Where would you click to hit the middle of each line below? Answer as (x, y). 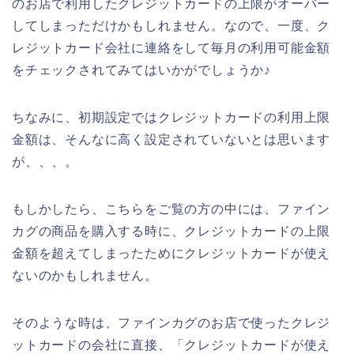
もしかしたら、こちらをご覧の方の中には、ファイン (171, 209)
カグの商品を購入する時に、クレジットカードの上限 (171, 231)
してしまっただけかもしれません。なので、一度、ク (171, 25)
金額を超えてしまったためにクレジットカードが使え (171, 253)
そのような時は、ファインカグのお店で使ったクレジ (171, 322)
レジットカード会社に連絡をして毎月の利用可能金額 (171, 47)
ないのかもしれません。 (85, 275)
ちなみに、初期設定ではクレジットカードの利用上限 (171, 117)
